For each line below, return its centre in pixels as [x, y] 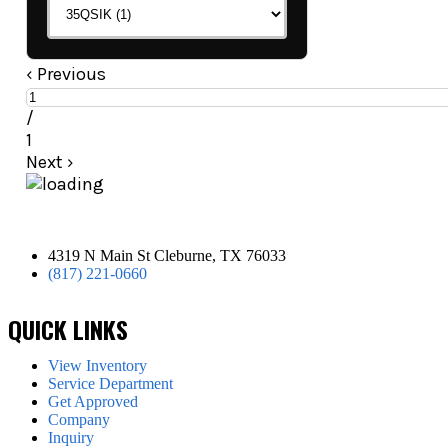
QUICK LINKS [68, 328]
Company [79, 419]
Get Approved [93, 401]
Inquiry [71, 437]
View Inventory [97, 365]
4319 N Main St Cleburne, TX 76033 [167, 255]
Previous [69, 73]
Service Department [110, 383]
